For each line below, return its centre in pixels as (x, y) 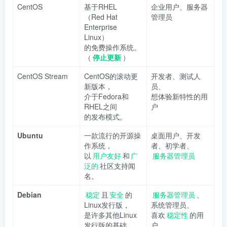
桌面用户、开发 (176, 135)
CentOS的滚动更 (111, 76)
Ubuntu (30, 135)
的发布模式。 (105, 116)
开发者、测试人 (176, 76)
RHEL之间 (101, 106)
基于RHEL (101, 6)
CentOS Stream (43, 76)
